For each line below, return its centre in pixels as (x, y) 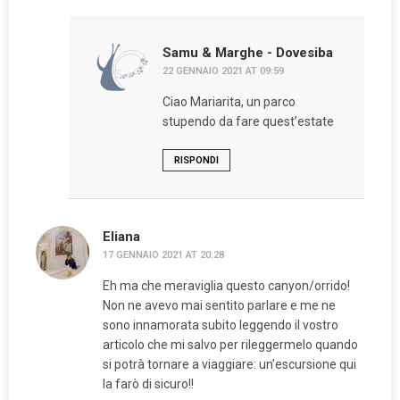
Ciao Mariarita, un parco (229, 102)
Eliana (121, 237)
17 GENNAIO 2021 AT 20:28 (163, 255)
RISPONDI (196, 161)
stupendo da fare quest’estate (248, 122)
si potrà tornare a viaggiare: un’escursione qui (229, 365)
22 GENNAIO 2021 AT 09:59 (223, 71)
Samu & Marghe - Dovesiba (247, 53)
